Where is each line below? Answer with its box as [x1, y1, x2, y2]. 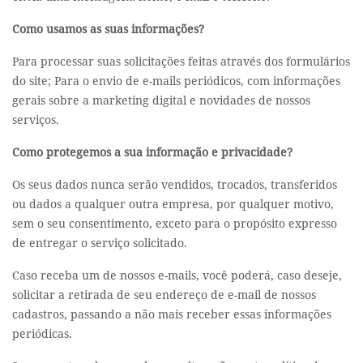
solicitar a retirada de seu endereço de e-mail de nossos [12, 287, 316, 302]
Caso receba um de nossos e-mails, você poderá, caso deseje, [12, 267, 342, 283]
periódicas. [12, 326, 72, 341]
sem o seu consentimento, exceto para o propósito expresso [12, 216, 337, 231]
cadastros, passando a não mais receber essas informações [12, 306, 331, 322]
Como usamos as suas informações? [12, 21, 204, 36]
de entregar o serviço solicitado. [12, 235, 187, 250]
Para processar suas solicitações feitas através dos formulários [12, 53, 350, 69]
